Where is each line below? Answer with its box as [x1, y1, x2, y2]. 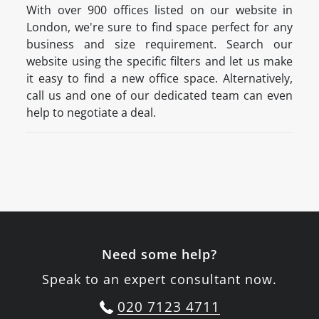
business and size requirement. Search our [26, 36, 293, 53]
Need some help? [102, 246, 217, 263]
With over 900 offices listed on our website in [26, 2, 293, 19]
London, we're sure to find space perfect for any [26, 19, 293, 36]
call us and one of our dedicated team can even [26, 88, 293, 104]
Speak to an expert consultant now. [42, 271, 277, 288]
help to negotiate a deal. [26, 105, 156, 121]
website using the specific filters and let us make [26, 53, 293, 70]
